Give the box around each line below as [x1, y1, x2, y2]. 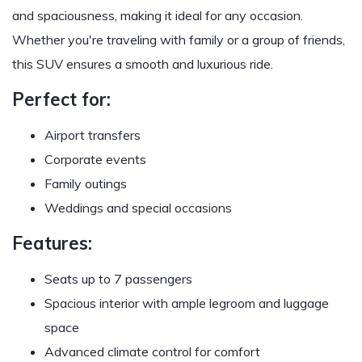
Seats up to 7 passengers [44, 271, 192, 287]
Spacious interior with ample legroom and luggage [44, 295, 329, 311]
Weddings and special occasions [44, 200, 232, 216]
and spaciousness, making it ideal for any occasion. [12, 7, 303, 23]
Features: [12, 232, 92, 255]
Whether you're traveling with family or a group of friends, [12, 32, 345, 48]
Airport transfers [44, 127, 141, 143]
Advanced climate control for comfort [44, 343, 260, 360]
